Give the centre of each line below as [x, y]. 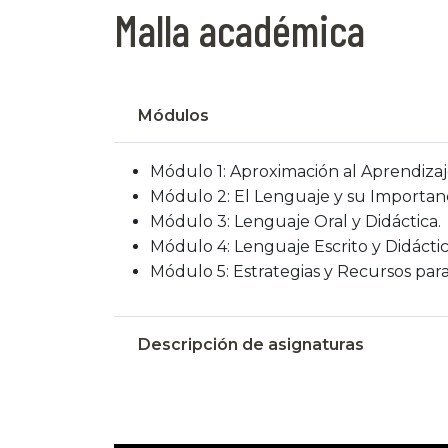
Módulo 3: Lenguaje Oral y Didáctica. [295, 221]
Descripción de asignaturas [251, 344]
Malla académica [239, 29]
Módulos [173, 115]
